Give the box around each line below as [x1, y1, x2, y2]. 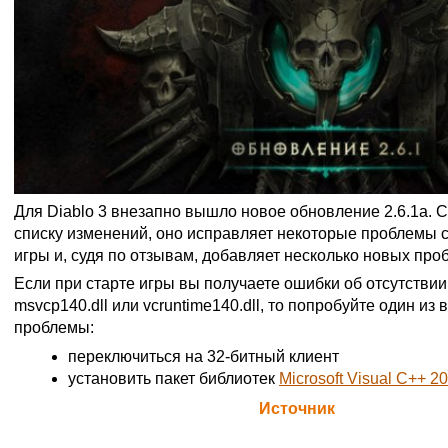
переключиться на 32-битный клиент [68, 347, 339, 365]
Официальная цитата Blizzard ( [14, 399, 259, 417]
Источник [259, 399, 335, 417]
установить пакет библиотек [68, 369, 279, 387]
